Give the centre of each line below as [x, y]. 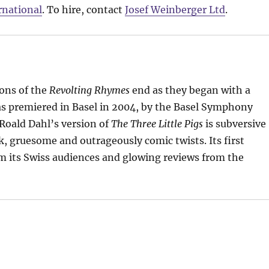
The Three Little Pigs [157, 123]
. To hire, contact [83, 9]
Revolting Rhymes [89, 90]
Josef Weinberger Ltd [175, 9]
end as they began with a [190, 90]
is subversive [234, 123]
